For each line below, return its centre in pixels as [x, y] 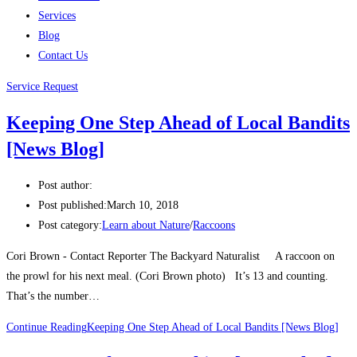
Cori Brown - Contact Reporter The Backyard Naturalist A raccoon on [171, 257]
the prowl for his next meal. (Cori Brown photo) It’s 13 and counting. [167, 277]
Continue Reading [47, 328]
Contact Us [63, 55]
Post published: [73, 206]
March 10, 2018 [143, 206]
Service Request [42, 86]
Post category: [70, 226]
